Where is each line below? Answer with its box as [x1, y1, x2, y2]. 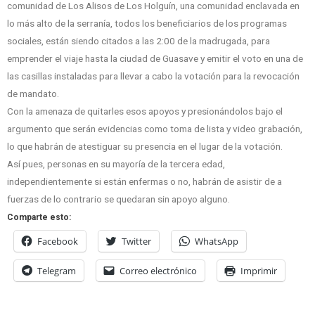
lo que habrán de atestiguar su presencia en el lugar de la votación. [7, 141, 283, 153]
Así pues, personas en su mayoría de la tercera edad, [7, 158, 225, 170]
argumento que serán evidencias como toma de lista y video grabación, [7, 123, 302, 135]
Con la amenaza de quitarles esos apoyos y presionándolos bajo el [7, 105, 283, 117]
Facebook [37, 235, 78, 248]
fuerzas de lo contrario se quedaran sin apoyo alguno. [7, 193, 230, 205]
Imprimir [240, 264, 277, 278]
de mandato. [7, 88, 59, 100]
